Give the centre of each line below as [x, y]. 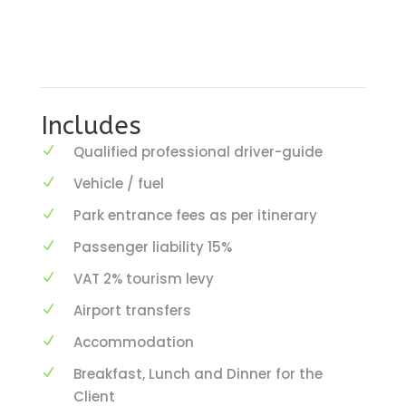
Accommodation [134, 342]
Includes [91, 125]
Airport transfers [132, 310]
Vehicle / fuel [119, 183]
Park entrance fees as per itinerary [195, 215]
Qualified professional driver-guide [198, 151]
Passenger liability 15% [153, 246]
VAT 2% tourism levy [144, 278]
